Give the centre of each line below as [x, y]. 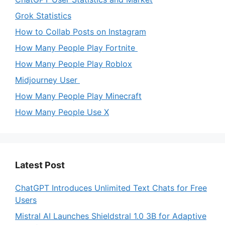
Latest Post [40, 165]
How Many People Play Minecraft [78, 96]
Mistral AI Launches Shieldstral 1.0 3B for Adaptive [111, 216]
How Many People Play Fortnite [76, 48]
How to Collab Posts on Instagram [81, 32]
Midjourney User [47, 80]
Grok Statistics [43, 16]
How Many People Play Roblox [74, 64]
